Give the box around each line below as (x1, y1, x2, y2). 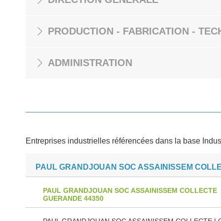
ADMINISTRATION (48, 57, 132, 68)
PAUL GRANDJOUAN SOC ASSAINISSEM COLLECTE (43, 186, 217, 194)
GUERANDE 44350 (43, 194, 104, 202)
